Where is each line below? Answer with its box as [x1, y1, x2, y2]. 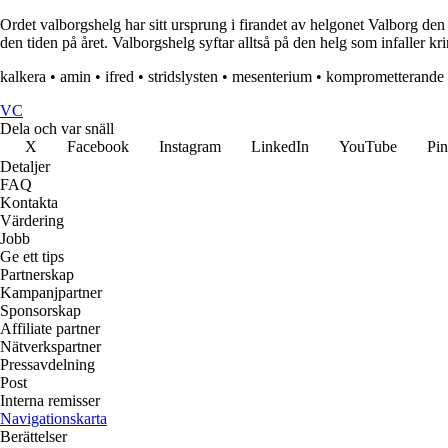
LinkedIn [251, 138, 309, 156]
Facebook [67, 138, 129, 156]
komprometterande [326, 68, 444, 86]
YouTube [339, 138, 397, 156]
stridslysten [148, 68, 218, 86]
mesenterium [232, 68, 312, 86]
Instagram [159, 138, 221, 156]
